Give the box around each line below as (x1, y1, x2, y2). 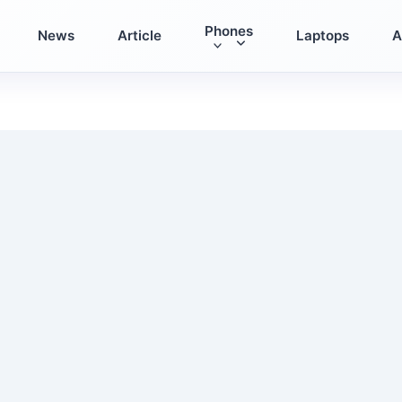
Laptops (296, 26, 349, 44)
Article (118, 26, 162, 44)
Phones (205, 22, 253, 40)
